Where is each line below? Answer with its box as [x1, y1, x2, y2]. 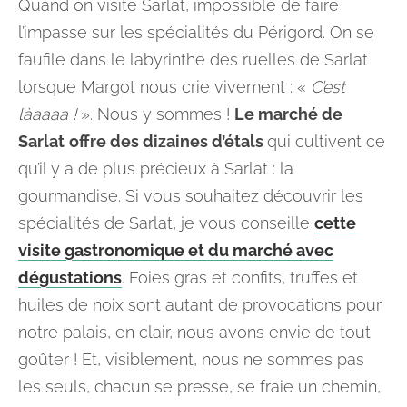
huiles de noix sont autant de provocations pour [18, 295, 382, 314]
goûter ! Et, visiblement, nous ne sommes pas [18, 350, 364, 369]
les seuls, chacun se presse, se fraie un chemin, [18, 377, 381, 396]
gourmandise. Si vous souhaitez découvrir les [18, 186, 363, 205]
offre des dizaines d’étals [69, 132, 267, 151]
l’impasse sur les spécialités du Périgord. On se [18, 23, 374, 42]
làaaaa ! [18, 104, 76, 124]
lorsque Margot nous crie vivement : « [18, 77, 311, 96]
